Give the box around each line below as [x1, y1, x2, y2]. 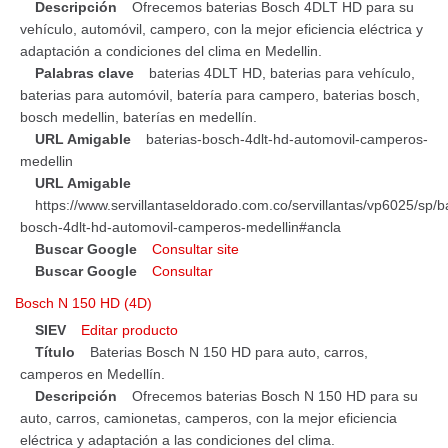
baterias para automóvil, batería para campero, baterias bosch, [20, 86, 420, 103]
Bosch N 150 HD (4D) [15, 294, 152, 311]
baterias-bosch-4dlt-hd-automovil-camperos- [146, 130, 428, 147]
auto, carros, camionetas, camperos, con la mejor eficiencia [20, 409, 397, 426]
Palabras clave [35, 64, 134, 81]
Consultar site [152, 240, 239, 257]
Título [35, 343, 75, 360]
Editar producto [81, 321, 178, 338]
